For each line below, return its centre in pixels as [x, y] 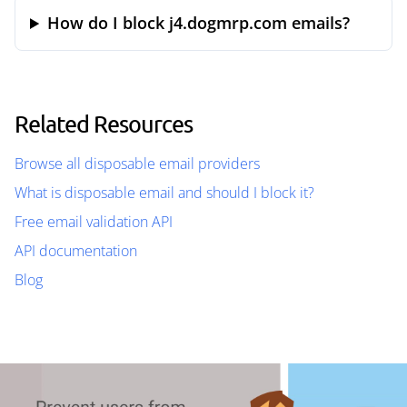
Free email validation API [94, 222]
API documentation [76, 251]
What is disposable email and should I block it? [164, 193]
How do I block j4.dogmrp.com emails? [199, 23]
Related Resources [104, 124]
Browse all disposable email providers [137, 164]
